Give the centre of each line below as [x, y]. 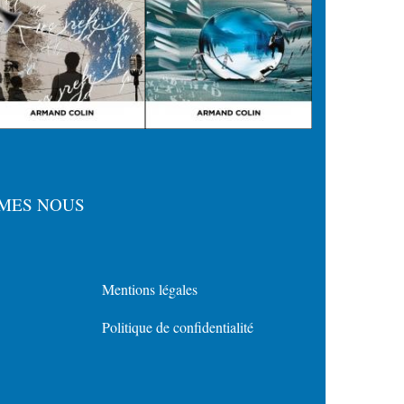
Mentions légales [150, 289]
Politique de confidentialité [178, 326]
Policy [133, 340]
